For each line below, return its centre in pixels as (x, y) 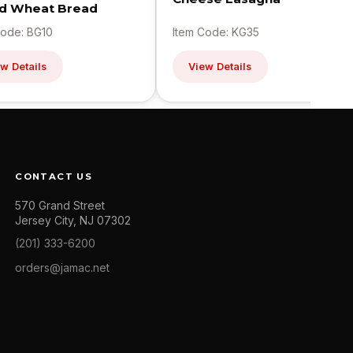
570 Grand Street (60, 206)
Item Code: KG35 (216, 32)
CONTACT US (54, 177)
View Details (220, 67)
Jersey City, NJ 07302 (73, 221)
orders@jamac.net (63, 268)
